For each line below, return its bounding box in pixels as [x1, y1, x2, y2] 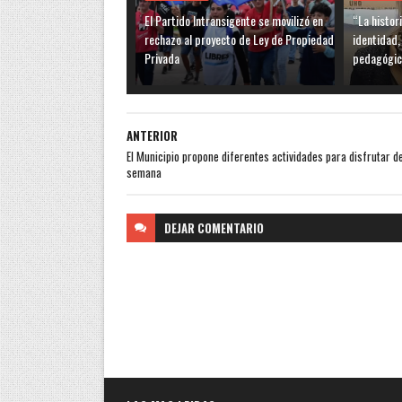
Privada [144, 48, 179, 67]
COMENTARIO [197, 218, 264, 237]
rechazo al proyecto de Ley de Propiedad [144, 29, 334, 48]
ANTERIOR [126, 126, 178, 144]
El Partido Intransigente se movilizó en [144, 10, 323, 30]
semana [126, 162, 162, 181]
